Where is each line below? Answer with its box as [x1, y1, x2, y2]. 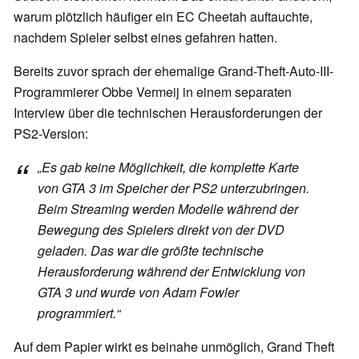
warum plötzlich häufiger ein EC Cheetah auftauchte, [14, 7, 313, 26]
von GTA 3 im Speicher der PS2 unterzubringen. [38, 179, 309, 198]
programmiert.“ [38, 304, 120, 323]
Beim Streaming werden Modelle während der [38, 200, 298, 219]
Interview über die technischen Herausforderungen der [14, 103, 322, 123]
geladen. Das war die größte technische [38, 241, 264, 260]
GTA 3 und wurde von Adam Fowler [38, 283, 239, 302]
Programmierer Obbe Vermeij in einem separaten [14, 83, 292, 102]
